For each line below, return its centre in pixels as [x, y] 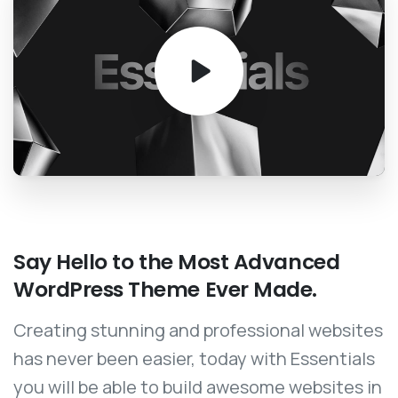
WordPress [68, 289]
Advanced [287, 261]
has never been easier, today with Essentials [194, 358]
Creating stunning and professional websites [198, 330]
